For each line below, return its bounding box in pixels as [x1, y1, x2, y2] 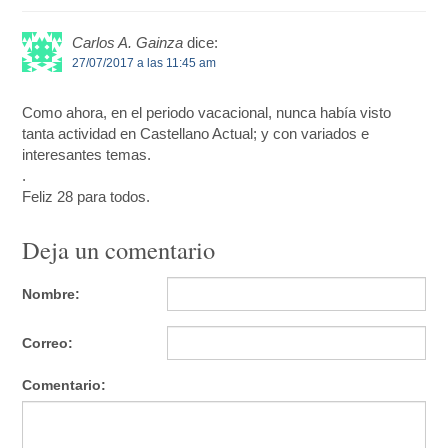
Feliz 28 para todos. [22, 187, 151, 205]
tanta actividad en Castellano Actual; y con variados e [22, 124, 370, 142]
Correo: [22, 335, 74, 352]
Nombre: [22, 286, 81, 303]
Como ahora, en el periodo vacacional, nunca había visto [22, 103, 392, 121]
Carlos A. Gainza [72, 33, 184, 51]
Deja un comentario [22, 232, 216, 266]
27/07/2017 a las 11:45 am [72, 55, 217, 70]
